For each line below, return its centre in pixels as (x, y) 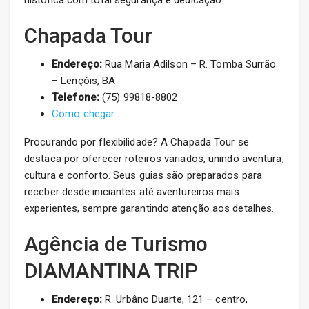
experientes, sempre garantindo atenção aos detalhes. (149, 209)
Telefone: (76, 98)
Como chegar (83, 114)
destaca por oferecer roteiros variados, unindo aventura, (154, 159)
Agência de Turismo (116, 244)
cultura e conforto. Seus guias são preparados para (143, 176)
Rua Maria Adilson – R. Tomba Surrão (189, 64)
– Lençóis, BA (84, 81)
